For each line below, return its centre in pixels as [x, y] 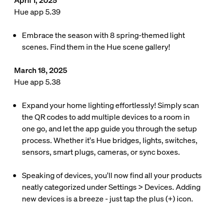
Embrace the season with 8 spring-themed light [103, 35]
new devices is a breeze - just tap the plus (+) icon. [107, 199]
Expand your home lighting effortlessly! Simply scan [110, 105]
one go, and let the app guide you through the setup [109, 128]
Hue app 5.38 [37, 82]
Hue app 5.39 [37, 12]
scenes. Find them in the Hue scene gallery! [96, 47]
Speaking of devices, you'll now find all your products [112, 175]
